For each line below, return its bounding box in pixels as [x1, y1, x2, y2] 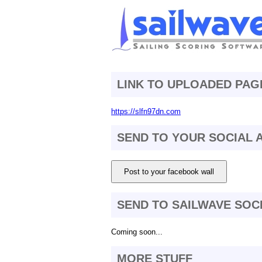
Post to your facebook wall [124, 167, 214, 176]
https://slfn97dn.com [111, 106, 181, 116]
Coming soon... [111, 227, 163, 236]
